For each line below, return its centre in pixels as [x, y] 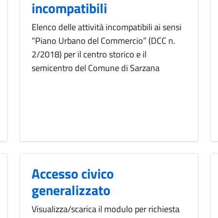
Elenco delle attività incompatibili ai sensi [107, 27]
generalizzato [71, 190]
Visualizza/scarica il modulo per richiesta [106, 209]
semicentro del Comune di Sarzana [96, 68]
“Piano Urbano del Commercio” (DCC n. [103, 41]
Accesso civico [73, 174]
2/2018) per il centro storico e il [89, 54]
